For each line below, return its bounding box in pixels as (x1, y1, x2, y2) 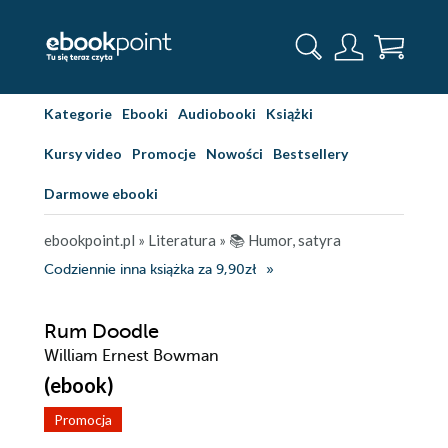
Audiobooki (178, 105, 256, 122)
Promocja (54, 411, 112, 428)
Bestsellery (273, 145, 348, 162)
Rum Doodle (44, 320, 159, 343)
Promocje (132, 145, 196, 162)
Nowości (206, 145, 263, 162)
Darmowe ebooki (44, 185, 158, 202)
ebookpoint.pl (44, 231, 135, 249)
